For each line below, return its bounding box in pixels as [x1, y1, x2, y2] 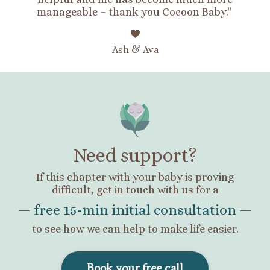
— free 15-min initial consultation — [18, 201, 252, 218]
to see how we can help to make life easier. [31, 222, 239, 235]
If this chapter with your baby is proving [36, 171, 234, 183]
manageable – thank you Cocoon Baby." [36, 6, 234, 19]
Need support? [73, 143, 197, 166]
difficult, [51, 183, 96, 196]
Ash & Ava [111, 43, 159, 55]
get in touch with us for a [96, 183, 219, 196]
